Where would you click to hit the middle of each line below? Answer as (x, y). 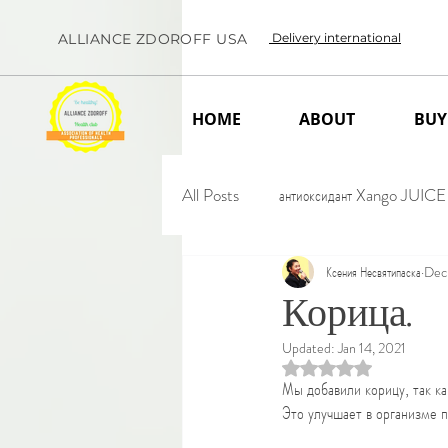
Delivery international (335, 37)
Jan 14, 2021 (372, 348)
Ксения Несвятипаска (373, 271)
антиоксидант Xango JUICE (362, 194)
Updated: (310, 348)
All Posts (210, 194)
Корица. (350, 313)
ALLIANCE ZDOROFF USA (153, 39)
